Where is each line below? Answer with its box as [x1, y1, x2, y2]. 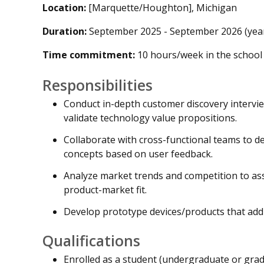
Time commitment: [42, 48, 135, 61]
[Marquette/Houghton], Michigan [86, 1, 237, 15]
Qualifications [42, 230, 140, 251]
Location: [42, 1, 86, 15]
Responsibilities [42, 75, 153, 95]
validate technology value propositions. [64, 111, 237, 125]
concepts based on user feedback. [64, 147, 213, 161]
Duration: [42, 24, 87, 38]
